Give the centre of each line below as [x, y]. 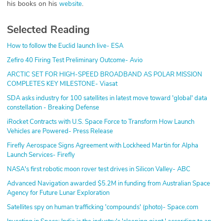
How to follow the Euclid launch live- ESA [65, 46]
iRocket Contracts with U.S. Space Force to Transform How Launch [101, 122]
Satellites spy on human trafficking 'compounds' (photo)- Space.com [103, 207]
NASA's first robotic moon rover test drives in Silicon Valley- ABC [99, 169]
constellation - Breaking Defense [53, 107]
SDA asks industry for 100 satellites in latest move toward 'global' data [107, 98]
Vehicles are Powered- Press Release [60, 131]
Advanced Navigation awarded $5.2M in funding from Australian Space [109, 183]
